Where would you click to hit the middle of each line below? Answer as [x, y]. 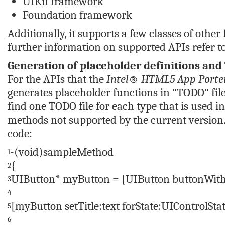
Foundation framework [77, 15]
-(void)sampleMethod [62, 152]
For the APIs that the [57, 79]
